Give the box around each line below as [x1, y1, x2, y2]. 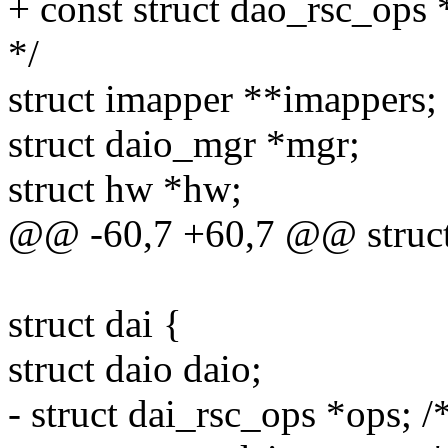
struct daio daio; [8, 347, 262, 391]
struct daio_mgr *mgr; [8, 122, 360, 166]
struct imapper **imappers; [8, 77, 437, 121]
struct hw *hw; [8, 167, 242, 211]
